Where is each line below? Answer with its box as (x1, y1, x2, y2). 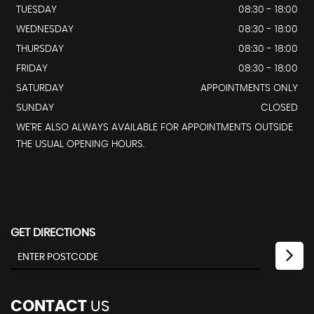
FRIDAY (16, 64, 48, 74)
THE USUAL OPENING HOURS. (16, 139, 144, 149)
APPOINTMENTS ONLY (200, 83, 298, 93)
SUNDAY (16, 103, 54, 113)
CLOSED (261, 103, 298, 113)
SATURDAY (16, 83, 64, 93)
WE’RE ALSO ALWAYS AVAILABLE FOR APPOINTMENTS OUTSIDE (16, 123, 293, 132)
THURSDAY (16, 44, 64, 54)
